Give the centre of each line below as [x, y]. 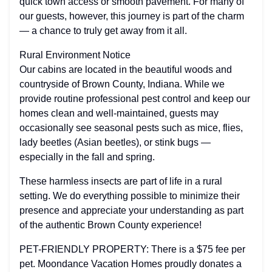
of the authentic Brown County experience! [110, 225]
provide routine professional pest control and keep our [135, 99]
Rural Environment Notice [75, 55]
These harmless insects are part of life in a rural [121, 181]
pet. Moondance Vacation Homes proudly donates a [131, 264]
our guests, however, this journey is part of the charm [132, 16]
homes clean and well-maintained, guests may [119, 113]
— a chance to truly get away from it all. [103, 31]
